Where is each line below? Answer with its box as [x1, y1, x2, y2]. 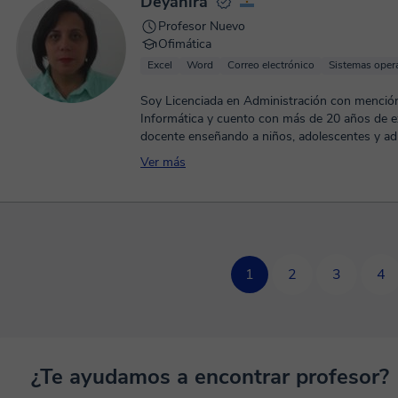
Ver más [140, 154, 186, 171]
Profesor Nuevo [158, 18, 245, 35]
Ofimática [158, 36, 211, 52]
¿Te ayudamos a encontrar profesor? [31, 362, 389, 391]
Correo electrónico [227, 58, 314, 72]
